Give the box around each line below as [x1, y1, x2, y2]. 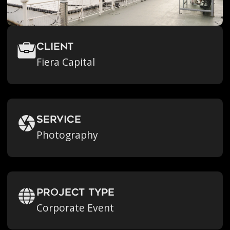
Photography [36, 128, 99, 142]
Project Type [36, 188, 115, 198]
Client [36, 42, 74, 52]
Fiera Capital [36, 55, 95, 69]
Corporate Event [36, 201, 114, 215]
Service [36, 115, 82, 125]
